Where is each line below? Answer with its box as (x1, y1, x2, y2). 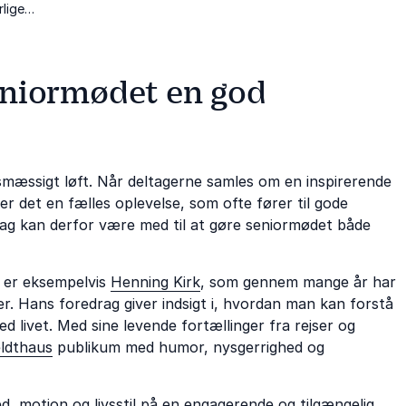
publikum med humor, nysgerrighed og (53, 337, 324, 356)
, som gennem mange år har (200, 272, 396, 291)
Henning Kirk (111, 272, 200, 291)
